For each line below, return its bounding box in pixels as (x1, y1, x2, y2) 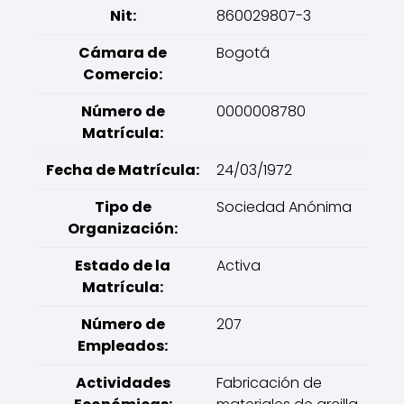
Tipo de (94, 197, 151, 217)
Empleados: (78, 335, 168, 356)
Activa (216, 255, 261, 276)
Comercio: (83, 64, 162, 85)
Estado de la (75, 255, 170, 276)
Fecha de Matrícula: (46, 160, 199, 180)
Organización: (68, 218, 178, 239)
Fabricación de (216, 372, 322, 393)
